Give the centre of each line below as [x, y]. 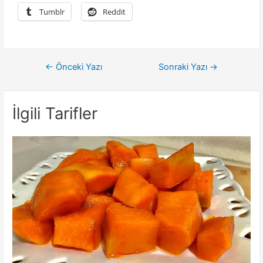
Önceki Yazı [77, 67]
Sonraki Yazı [184, 67]
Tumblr [52, 12]
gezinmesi [49, 81]
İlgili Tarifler [55, 113]
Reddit [114, 12]
